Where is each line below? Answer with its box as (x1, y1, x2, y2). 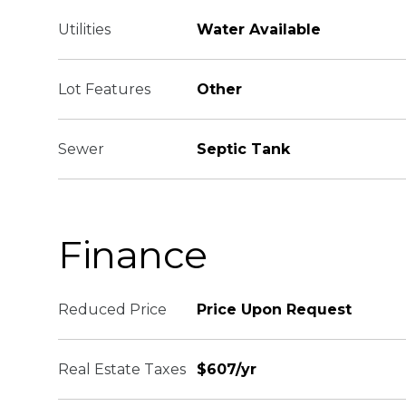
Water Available (197, 21, 321, 38)
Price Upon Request (197, 301, 352, 318)
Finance (58, 231, 208, 278)
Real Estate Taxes (58, 361, 186, 378)
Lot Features (58, 81, 150, 98)
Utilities (58, 21, 111, 38)
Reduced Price (58, 301, 167, 318)
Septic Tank (197, 140, 290, 158)
